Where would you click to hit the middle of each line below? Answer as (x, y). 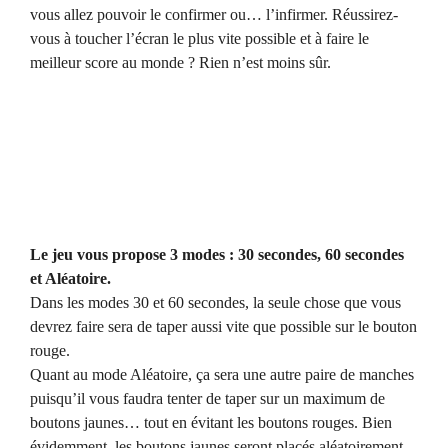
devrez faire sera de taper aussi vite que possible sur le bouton (223, 327)
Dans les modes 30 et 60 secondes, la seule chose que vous (215, 303)
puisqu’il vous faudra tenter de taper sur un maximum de (207, 399)
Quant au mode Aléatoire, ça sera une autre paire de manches (222, 375)
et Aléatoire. (70, 279)
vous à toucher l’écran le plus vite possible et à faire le (199, 39)
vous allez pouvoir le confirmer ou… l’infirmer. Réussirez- (214, 15)
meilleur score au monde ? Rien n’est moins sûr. (180, 63)
